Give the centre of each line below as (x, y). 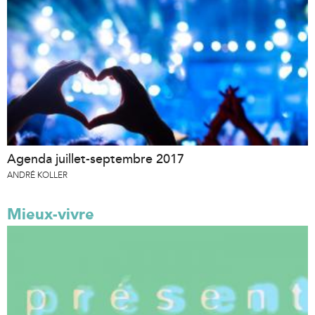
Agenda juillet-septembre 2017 (96, 159)
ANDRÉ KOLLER (37, 175)
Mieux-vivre (51, 214)
